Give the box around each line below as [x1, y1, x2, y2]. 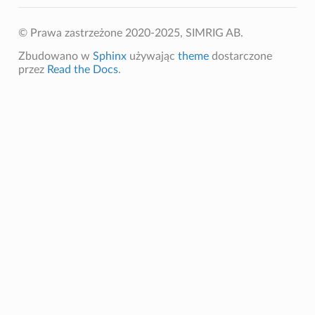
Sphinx [92, 50, 127, 62]
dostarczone [208, 50, 272, 62]
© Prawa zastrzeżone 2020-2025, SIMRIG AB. [18, 27, 243, 39]
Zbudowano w [18, 50, 93, 62]
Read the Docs [46, 63, 118, 75]
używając [126, 50, 178, 62]
